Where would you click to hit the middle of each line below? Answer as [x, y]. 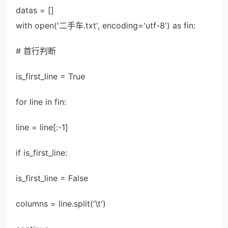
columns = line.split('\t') [61, 204]
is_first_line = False [52, 178]
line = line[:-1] [42, 127]
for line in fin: [41, 102]
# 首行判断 [36, 51]
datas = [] [35, 10]
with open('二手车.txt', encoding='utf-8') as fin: [106, 25]
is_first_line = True [50, 76]
